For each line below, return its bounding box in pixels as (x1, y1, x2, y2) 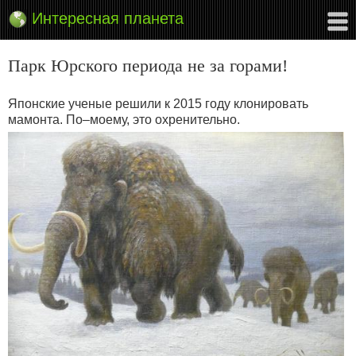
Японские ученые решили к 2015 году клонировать (8, 97, 308, 110)
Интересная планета (32, 10, 184, 27)
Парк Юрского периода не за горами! (8, 56, 288, 75)
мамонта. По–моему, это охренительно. (8, 113, 240, 126)
